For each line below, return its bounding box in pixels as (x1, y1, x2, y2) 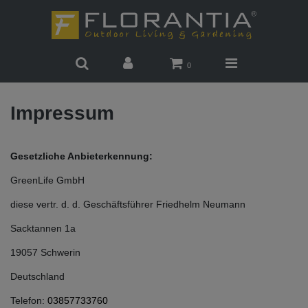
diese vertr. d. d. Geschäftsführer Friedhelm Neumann (10, 199, 245, 210)
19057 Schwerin (10, 247, 80, 258)
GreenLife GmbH (10, 175, 85, 186)
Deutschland (10, 271, 65, 282)
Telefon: (10, 295, 47, 306)
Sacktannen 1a (10, 223, 76, 234)
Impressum (10, 102, 114, 124)
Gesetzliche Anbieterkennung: (10, 151, 153, 162)
